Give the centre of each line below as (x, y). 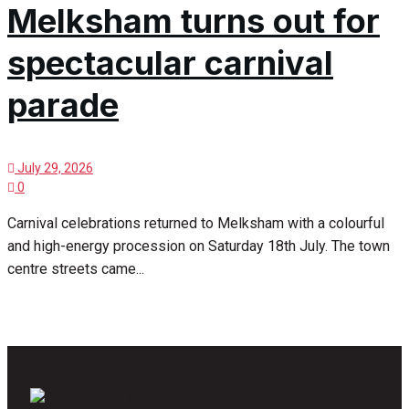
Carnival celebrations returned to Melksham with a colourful (196, 224)
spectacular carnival (170, 63)
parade (63, 105)
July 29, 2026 (54, 168)
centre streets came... (76, 269)
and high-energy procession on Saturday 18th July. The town (199, 246)
